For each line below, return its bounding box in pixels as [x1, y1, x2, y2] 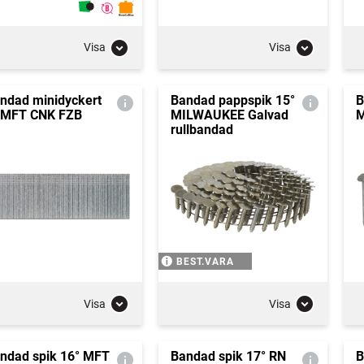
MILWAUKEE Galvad [170, 106, 288, 123]
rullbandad [170, 121, 233, 137]
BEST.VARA [175, 256, 234, 267]
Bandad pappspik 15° [170, 92, 295, 108]
